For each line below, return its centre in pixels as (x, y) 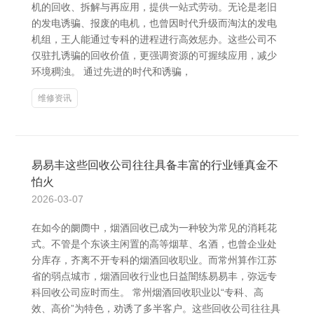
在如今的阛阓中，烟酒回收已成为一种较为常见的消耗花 (154, 228)
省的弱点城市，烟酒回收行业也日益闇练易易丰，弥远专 (154, 276)
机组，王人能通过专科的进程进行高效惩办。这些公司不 (154, 39)
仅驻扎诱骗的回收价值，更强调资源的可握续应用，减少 (154, 55)
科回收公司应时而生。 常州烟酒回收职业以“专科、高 (148, 292)
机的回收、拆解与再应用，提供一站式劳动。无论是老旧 (154, 7)
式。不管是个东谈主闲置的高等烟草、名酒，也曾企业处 (154, 244)
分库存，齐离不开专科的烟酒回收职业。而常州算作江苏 (154, 260)
